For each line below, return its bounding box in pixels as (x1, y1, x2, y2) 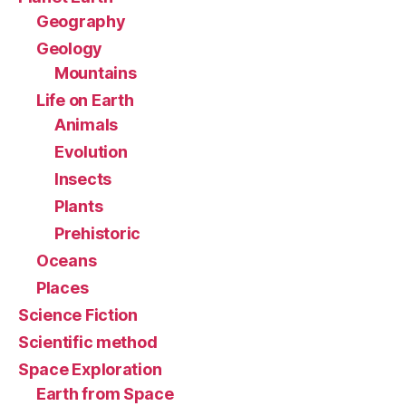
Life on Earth (36, 91, 134, 111)
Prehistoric (54, 224, 141, 244)
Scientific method (18, 333, 158, 353)
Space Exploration (18, 360, 162, 380)
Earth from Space (36, 384, 174, 404)
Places (36, 278, 89, 298)
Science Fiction (18, 305, 138, 325)
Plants (54, 197, 103, 217)
